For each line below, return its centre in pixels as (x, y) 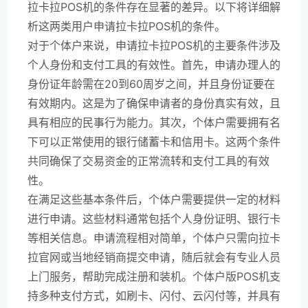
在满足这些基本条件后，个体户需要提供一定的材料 (154, 199)
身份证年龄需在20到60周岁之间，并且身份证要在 (151, 84)
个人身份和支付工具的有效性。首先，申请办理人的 (154, 64)
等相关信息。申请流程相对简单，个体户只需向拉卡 (154, 238)
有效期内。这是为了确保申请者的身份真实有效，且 (154, 103)
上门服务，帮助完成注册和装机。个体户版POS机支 (154, 276)
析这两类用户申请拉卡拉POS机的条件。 (126, 26)
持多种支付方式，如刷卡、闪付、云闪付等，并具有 (154, 295)
